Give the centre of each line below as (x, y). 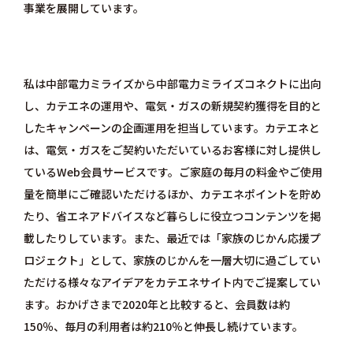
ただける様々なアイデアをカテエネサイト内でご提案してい (172, 282)
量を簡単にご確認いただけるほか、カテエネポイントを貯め (172, 194)
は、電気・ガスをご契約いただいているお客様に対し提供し (172, 150)
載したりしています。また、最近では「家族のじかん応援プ (172, 238)
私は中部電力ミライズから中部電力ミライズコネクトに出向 (172, 84)
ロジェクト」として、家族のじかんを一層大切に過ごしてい (172, 260)
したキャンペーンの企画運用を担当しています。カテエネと (171, 128)
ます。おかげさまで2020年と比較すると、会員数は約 (156, 305)
